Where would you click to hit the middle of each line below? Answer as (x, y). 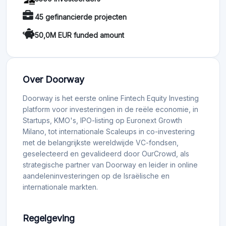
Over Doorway (53, 80)
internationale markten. (60, 187)
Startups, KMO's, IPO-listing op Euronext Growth (102, 121)
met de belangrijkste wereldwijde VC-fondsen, (101, 143)
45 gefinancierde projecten (81, 17)
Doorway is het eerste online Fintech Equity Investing (111, 98)
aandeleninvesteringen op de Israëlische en (96, 176)
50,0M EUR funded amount (79, 35)
